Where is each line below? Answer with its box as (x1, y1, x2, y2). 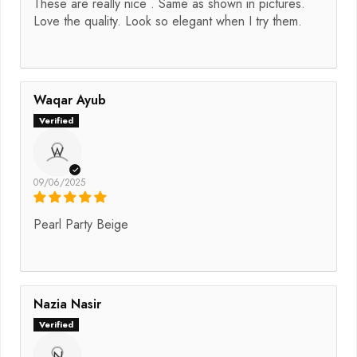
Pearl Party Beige (33, 215, 128, 234)
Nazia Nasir (33, 295, 101, 314)
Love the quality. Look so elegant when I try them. (33, 12, 302, 31)
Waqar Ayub (33, 91, 106, 110)
